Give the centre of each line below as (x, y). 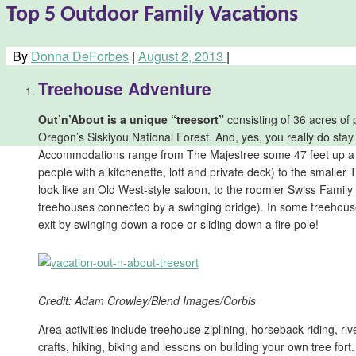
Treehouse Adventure (125, 88)
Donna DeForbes (80, 56)
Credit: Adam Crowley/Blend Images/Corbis (147, 301)
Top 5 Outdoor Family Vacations (152, 15)
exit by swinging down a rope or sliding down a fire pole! (178, 224)
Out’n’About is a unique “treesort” (131, 120)
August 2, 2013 (181, 56)
